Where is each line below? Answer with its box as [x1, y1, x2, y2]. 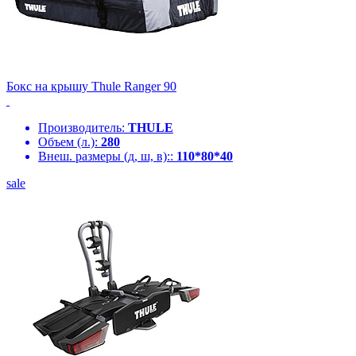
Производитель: [38, 120, 128, 134]
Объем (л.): [38, 134, 101, 149]
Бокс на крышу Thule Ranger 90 [6, 79, 176, 93]
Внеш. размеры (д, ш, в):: [38, 149, 176, 163]
